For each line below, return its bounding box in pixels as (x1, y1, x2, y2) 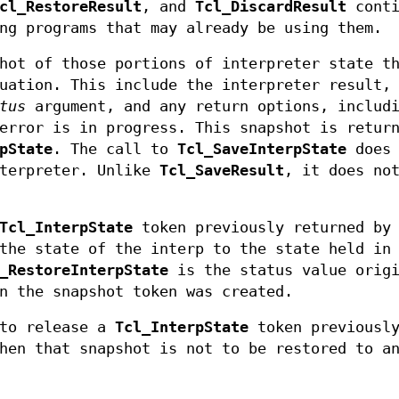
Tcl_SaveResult (159, 162, 284, 180)
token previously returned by (133, 219, 391, 237)
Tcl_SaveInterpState (177, 141, 346, 159)
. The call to (53, 141, 177, 159)
